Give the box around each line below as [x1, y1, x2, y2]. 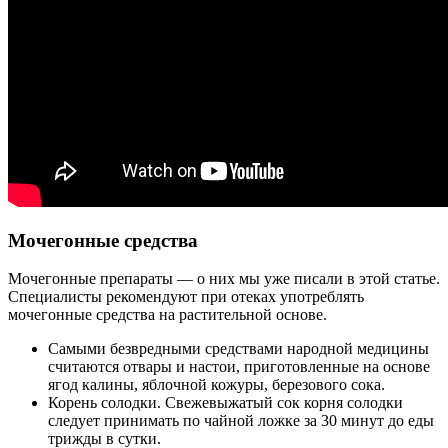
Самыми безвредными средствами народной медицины [48, 340, 429, 358]
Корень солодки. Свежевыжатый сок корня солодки [48, 394, 403, 412]
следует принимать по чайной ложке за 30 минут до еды [48, 412, 434, 430]
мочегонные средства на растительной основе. [8, 306, 327, 324]
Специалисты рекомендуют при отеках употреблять [8, 288, 364, 306]
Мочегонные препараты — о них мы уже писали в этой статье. [8, 270, 440, 288]
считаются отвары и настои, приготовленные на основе [48, 358, 430, 376]
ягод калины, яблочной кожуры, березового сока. [48, 376, 385, 394]
